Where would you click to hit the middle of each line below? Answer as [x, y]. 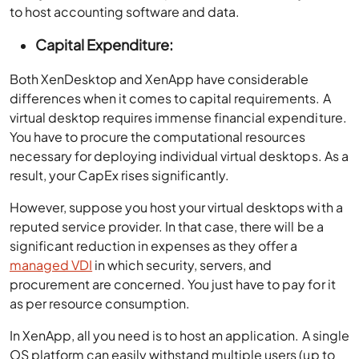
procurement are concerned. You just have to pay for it [173, 284]
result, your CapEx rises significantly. [121, 175]
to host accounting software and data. [126, 11]
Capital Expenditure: [105, 44]
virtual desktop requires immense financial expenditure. [178, 117]
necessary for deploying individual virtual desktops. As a [179, 155]
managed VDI [51, 264]
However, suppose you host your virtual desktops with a [176, 207]
